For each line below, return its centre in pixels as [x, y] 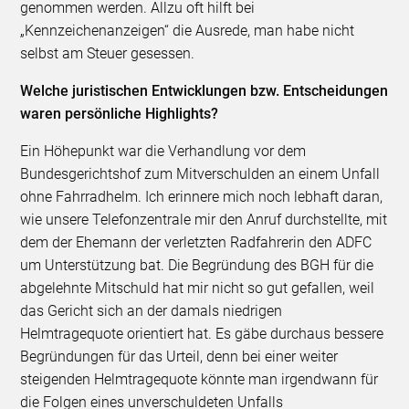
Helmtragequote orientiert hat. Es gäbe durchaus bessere [202, 333]
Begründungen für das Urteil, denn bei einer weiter [179, 356]
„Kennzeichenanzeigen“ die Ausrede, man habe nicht [188, 30]
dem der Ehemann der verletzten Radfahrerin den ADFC [196, 242]
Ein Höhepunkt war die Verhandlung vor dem [163, 151]
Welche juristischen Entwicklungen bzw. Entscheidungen [204, 90]
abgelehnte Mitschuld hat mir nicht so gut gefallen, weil [198, 288]
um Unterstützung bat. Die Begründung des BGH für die [197, 265]
